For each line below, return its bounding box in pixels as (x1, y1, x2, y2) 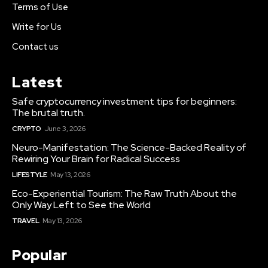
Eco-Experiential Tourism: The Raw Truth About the (12, 187, 237, 200)
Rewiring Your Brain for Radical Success (12, 153, 180, 166)
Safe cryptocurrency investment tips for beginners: (12, 95, 237, 108)
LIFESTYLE (12, 170, 47, 180)
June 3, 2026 (44, 124, 86, 134)
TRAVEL (12, 216, 39, 226)
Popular (12, 246, 68, 265)
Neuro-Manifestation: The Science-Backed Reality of (12, 141, 246, 154)
